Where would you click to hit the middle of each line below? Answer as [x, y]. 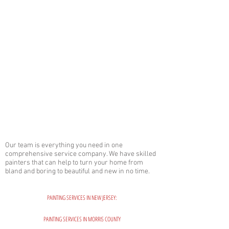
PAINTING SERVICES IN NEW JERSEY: [82, 198]
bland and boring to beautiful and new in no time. [77, 171]
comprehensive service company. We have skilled [81, 154]
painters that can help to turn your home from [74, 163]
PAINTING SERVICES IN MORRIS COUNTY [82, 219]
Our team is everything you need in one [64, 145]
